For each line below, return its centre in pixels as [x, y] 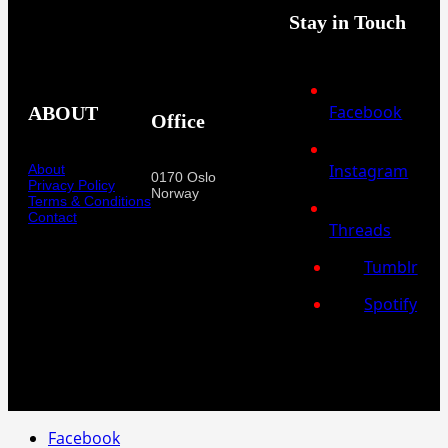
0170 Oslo [183, 177]
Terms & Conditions [89, 201]
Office [178, 120]
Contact [52, 217]
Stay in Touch [348, 21]
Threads [360, 229]
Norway [175, 193]
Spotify [391, 303]
